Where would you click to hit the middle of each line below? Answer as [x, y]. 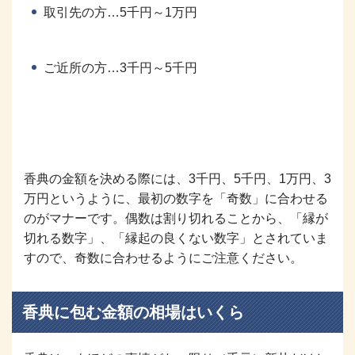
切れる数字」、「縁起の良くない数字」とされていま [176, 238]
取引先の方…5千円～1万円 [120, 12]
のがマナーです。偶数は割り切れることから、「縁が [176, 218]
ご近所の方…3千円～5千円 [120, 67]
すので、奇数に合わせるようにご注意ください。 [163, 258]
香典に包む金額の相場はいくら [133, 312]
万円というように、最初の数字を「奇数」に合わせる [176, 198]
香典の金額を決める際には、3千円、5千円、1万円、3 [177, 178]
